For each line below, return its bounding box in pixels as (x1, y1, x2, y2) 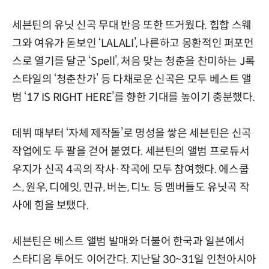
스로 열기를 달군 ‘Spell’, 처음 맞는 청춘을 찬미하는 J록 (12, 55, 256, 68)
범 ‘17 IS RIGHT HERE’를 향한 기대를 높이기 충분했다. (12, 91, 255, 104)
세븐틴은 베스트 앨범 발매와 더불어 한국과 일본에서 (12, 235, 245, 249)
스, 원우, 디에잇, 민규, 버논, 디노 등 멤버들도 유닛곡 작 (12, 181, 250, 195)
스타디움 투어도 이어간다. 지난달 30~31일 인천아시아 (12, 253, 256, 267)
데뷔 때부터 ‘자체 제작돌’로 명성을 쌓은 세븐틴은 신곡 (12, 127, 252, 141)
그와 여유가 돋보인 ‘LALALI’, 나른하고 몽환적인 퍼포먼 (12, 37, 254, 50)
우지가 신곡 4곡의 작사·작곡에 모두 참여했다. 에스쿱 (12, 163, 249, 177)
